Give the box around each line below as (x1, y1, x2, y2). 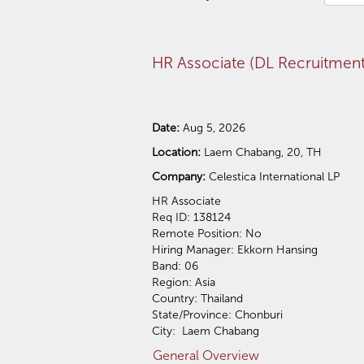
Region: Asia (152, 275, 219, 289)
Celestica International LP (209, 169, 340, 184)
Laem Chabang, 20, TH (204, 145, 322, 159)
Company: (152, 169, 209, 184)
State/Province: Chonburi (152, 307, 283, 322)
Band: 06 (152, 258, 201, 273)
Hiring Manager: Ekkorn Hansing (152, 242, 318, 257)
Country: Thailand (152, 291, 246, 305)
